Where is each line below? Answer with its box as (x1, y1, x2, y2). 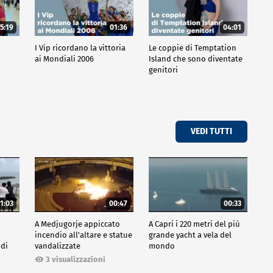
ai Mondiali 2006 (34, 54, 94, 63)
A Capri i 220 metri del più (148, 219, 240, 229)
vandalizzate (34, 241, 80, 251)
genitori (148, 65, 178, 74)
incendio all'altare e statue (34, 230, 132, 240)
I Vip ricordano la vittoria (34, 43, 126, 52)
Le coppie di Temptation (148, 43, 236, 52)
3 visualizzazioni (45, 255, 105, 264)
